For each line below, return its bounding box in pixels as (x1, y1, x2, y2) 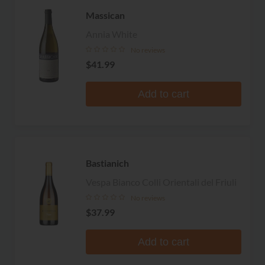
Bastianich (86, 157, 129, 169)
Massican (86, 9, 125, 21)
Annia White (86, 28, 137, 40)
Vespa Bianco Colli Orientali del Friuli (86, 176, 237, 188)
